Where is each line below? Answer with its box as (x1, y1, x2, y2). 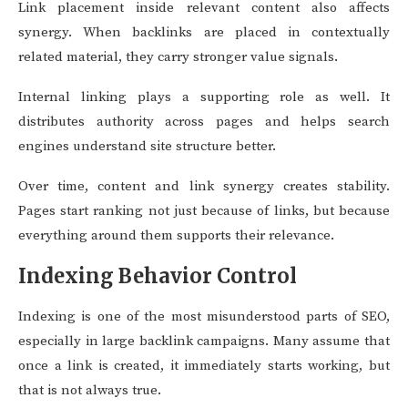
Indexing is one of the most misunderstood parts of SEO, (18, 308, 390, 325)
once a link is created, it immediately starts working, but (18, 357, 390, 374)
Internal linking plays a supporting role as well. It (18, 88, 390, 106)
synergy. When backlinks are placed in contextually (18, 24, 390, 41)
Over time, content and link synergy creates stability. (18, 178, 390, 195)
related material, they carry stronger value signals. (18, 48, 338, 66)
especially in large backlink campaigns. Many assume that (18, 332, 390, 350)
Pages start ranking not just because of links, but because (18, 202, 390, 219)
